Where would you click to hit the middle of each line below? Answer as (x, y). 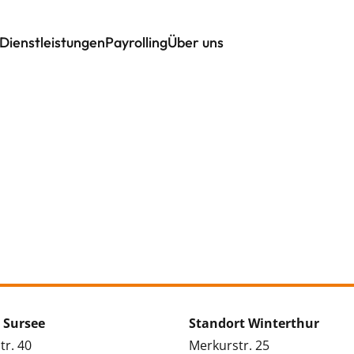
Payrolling (136, 42)
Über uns (196, 42)
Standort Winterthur (254, 323)
